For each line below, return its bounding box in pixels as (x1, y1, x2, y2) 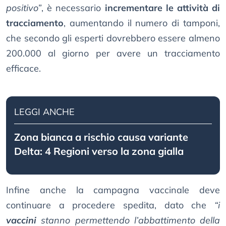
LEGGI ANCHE (14, 106, 75, 118)
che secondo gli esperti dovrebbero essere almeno (6, 32, 220, 44)
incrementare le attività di (101, 2, 220, 14)
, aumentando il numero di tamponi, (64, 17, 220, 29)
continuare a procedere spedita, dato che (6, 199, 214, 211)
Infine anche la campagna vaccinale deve (6, 184, 220, 196)
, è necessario (41, 2, 101, 14)
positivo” (6, 2, 41, 14)
